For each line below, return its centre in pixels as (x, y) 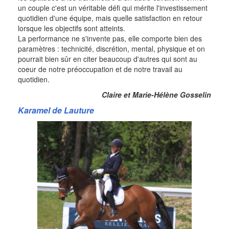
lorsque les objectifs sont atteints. (72, 28)
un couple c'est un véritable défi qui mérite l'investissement (113, 8)
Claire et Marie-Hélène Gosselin (156, 95)
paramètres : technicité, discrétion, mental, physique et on (111, 49)
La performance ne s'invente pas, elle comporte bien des (110, 39)
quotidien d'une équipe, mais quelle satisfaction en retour (110, 18)
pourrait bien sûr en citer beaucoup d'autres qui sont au (108, 59)
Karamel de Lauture (56, 110)
